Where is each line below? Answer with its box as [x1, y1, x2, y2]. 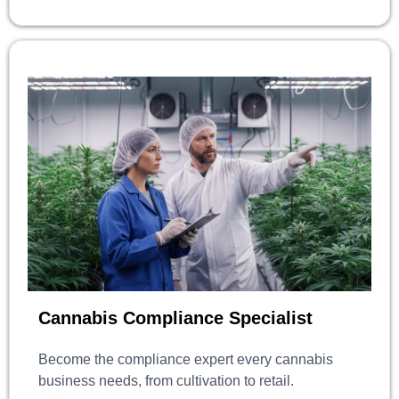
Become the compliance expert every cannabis [38, 351, 333, 367]
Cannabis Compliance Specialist [38, 307, 313, 328]
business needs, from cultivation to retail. [38, 372, 294, 388]
